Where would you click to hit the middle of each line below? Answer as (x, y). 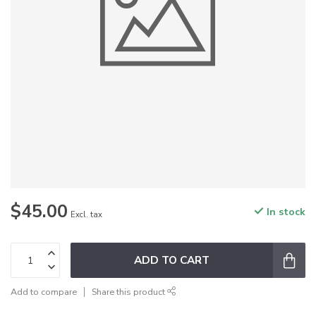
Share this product (129, 292)
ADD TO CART (172, 260)
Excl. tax (86, 215)
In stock (285, 212)
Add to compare (44, 292)
